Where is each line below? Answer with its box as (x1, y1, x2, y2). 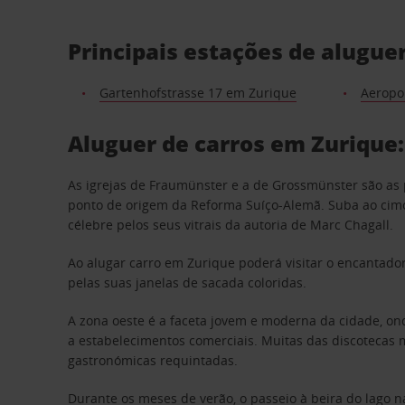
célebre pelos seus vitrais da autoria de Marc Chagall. (68, 216, 394, 233)
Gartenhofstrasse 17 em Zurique (99, 84, 297, 101)
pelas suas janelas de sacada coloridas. (68, 274, 307, 291)
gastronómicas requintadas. (68, 352, 239, 369)
